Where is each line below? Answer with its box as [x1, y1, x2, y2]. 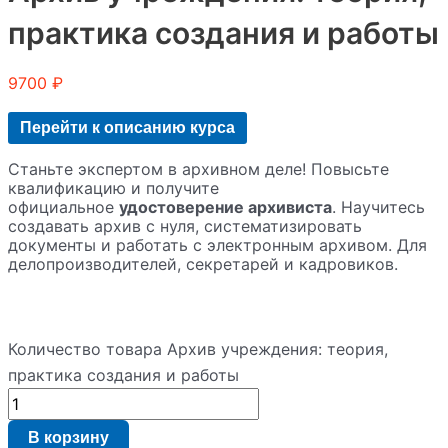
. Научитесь [332, 196, 425, 217]
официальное [8, 196, 119, 217]
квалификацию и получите [8, 177, 219, 198]
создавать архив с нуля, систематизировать [8, 215, 362, 236]
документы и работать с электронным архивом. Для [8, 234, 427, 255]
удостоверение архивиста [119, 196, 332, 217]
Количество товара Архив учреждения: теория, [8, 338, 388, 359]
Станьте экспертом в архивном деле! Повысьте [8, 158, 389, 179]
